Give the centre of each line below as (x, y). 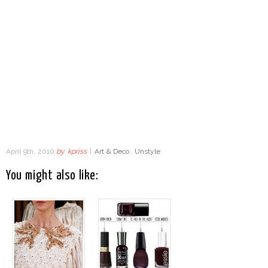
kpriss (77, 151)
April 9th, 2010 (31, 151)
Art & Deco (112, 151)
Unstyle (148, 151)
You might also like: (52, 176)
